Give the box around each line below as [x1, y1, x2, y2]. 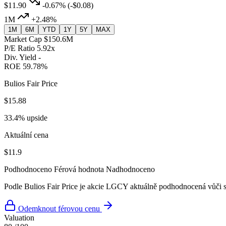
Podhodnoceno [4, 165, 52, 174]
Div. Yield [4, 53, 36, 62]
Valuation [4, 213, 34, 222]
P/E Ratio [4, 44, 35, 53]
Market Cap [4, 35, 42, 44]
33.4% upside [4, 114, 47, 123]
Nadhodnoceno [106, 165, 155, 174]
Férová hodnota [54, 165, 104, 174]
